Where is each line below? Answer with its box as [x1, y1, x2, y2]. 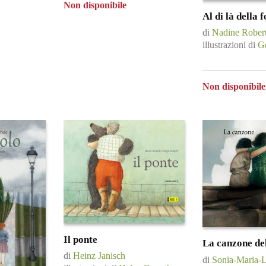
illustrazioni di [202, 40, 258, 50]
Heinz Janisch [73, 250, 125, 261]
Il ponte [64, 233, 97, 245]
